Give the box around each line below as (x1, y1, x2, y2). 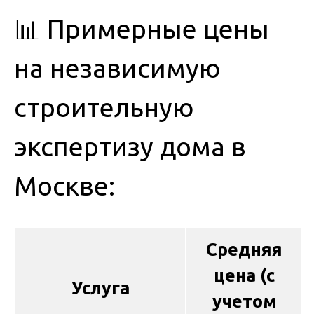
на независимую (14, 53, 221, 83)
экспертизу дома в (14, 131, 246, 161)
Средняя (205, 239, 282, 259)
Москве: (14, 170, 115, 200)
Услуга (71, 278, 130, 298)
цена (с (213, 265, 275, 285)
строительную (14, 92, 194, 122)
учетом (212, 291, 276, 311)
